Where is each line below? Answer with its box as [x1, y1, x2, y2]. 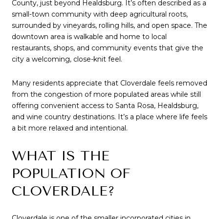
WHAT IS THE [12, 147, 109, 164]
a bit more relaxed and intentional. [12, 124, 128, 133]
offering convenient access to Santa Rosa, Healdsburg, [12, 101, 198, 110]
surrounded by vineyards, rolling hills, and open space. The [12, 21, 207, 30]
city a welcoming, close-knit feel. [12, 54, 122, 64]
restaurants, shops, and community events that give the [12, 43, 203, 52]
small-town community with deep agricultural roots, [12, 9, 188, 19]
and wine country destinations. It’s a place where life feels [12, 112, 207, 122]
